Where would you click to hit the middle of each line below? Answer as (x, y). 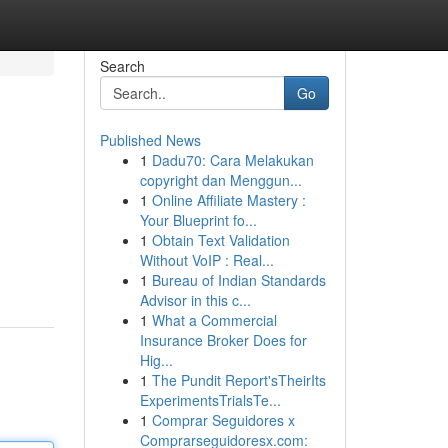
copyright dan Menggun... (220, 180)
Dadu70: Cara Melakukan (232, 160)
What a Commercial (214, 320)
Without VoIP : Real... (206, 260)
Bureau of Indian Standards (238, 280)
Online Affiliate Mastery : (228, 200)
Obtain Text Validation (220, 240)
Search (122, 66)
